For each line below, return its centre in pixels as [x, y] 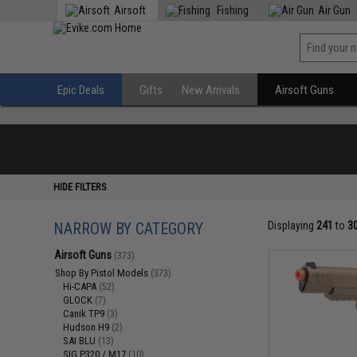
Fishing [232, 10]
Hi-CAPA [81, 286]
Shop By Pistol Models [103, 273]
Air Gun [335, 10]
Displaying [292, 226]
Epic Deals [81, 90]
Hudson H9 [88, 327]
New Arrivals [211, 90]
